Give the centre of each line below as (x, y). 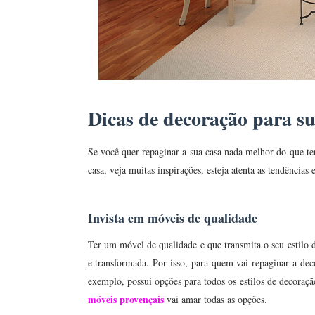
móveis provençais (126, 299)
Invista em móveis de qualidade (172, 218)
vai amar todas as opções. (215, 299)
